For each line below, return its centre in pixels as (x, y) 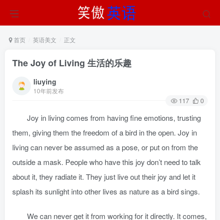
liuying (45, 82)
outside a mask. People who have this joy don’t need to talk (107, 162)
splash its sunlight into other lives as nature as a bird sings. (106, 191)
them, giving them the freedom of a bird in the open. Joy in (105, 132)
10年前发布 (49, 91)
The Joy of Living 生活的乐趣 (72, 63)
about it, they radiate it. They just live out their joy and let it (104, 177)
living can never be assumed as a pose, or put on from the (105, 147)
